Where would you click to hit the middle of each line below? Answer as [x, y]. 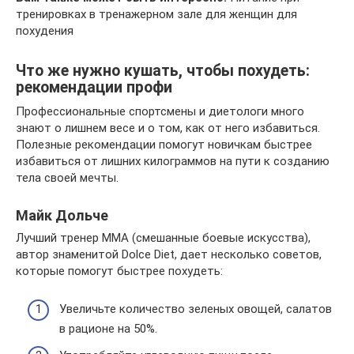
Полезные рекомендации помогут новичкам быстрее [164, 144]
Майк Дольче [62, 215]
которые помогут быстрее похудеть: [119, 271]
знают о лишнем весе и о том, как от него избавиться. [168, 128]
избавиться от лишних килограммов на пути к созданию [173, 161]
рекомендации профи [94, 87]
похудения [45, 30]
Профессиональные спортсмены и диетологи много [160, 111]
